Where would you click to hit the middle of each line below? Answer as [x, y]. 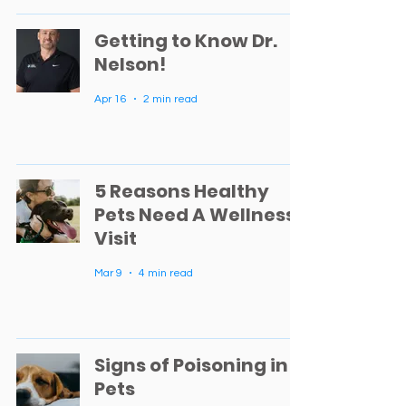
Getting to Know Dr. [186, 41]
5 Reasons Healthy [182, 191]
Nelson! [130, 64]
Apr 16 [111, 99]
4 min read [166, 273]
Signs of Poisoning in [191, 365]
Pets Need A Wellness [195, 215]
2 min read [170, 99]
